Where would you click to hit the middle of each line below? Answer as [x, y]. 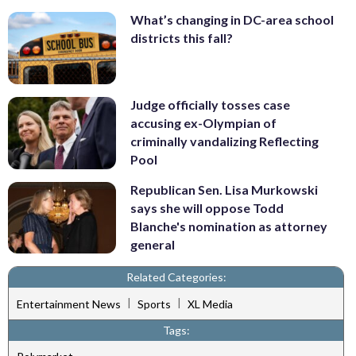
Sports [154, 304]
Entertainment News [69, 304]
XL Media [210, 304]
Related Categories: [176, 277]
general [153, 244]
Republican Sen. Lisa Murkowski [224, 189]
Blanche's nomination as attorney [229, 226]
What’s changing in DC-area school [232, 20]
